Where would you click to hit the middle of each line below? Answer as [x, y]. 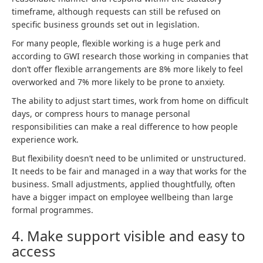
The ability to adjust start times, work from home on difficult [130, 101]
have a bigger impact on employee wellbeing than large [122, 197]
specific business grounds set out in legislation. [106, 24]
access [34, 251]
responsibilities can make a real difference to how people [125, 127]
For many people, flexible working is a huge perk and [116, 43]
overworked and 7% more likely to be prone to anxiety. [118, 82]
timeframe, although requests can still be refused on [116, 11]
